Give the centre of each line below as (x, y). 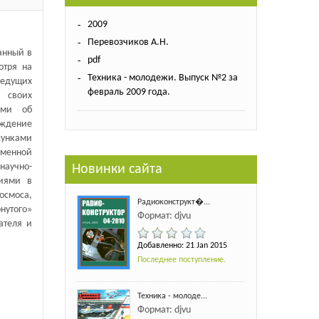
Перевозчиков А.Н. (128, 42)
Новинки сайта (117, 169)
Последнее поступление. (181, 260)
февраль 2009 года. (129, 92)
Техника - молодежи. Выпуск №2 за (162, 78)
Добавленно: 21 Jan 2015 (182, 245)
